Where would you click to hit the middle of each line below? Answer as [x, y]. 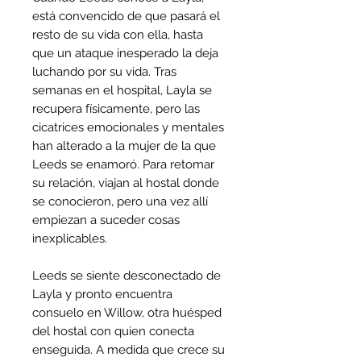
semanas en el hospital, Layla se [122, 90]
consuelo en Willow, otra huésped [127, 312]
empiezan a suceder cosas [106, 220]
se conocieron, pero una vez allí [120, 201]
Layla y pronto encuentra [102, 294]
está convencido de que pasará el [126, 16]
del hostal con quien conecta [113, 331]
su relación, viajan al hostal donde [126, 183]
